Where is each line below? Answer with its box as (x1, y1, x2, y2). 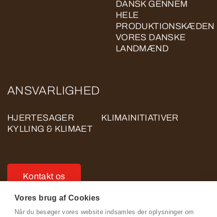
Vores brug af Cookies (15, 194, 100, 202)
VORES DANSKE (116, 32, 186, 42)
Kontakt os (23, 171, 65, 181)
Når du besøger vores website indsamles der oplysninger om (15, 208, 194, 216)
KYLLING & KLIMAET (7, 124, 93, 134)
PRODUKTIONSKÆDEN (116, 21, 215, 31)
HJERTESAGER (7, 113, 74, 123)
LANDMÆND (116, 44, 169, 53)
